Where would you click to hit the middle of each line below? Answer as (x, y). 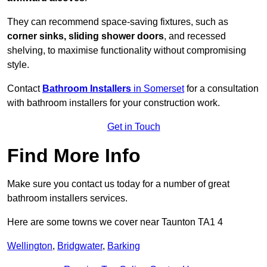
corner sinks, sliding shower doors (86, 36)
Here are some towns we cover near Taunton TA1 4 (115, 222)
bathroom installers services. (67, 198)
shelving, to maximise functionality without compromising (127, 51)
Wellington (30, 246)
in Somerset (159, 89)
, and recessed (195, 36)
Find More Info (74, 156)
